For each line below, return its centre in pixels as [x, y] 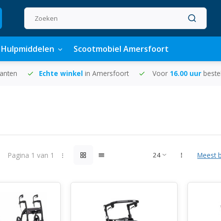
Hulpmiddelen [28, 49]
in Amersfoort [107, 73]
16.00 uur [186, 73]
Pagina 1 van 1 [31, 155]
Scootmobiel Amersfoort [121, 49]
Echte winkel [62, 73]
